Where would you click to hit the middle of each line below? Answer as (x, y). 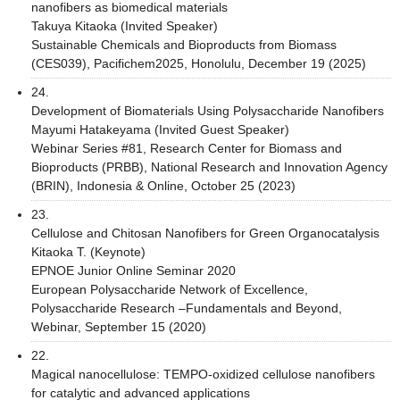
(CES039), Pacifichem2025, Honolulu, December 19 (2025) (199, 63)
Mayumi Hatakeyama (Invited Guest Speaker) (160, 129)
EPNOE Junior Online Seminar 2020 (133, 270)
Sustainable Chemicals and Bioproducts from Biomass (184, 44)
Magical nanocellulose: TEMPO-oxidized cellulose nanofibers (203, 374)
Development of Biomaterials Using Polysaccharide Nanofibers (208, 110)
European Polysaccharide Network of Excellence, (170, 289)
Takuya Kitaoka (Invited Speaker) (125, 25)
